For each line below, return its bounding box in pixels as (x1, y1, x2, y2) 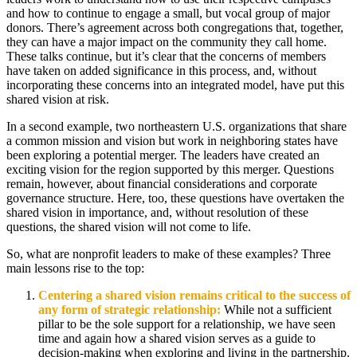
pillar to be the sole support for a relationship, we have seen (38, 317, 335, 331)
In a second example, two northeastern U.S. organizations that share (6, 120, 347, 134)
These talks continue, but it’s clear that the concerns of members (6, 49, 326, 64)
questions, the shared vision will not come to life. (6, 220, 251, 234)
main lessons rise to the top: (6, 261, 144, 276)
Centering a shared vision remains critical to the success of (38, 288, 351, 303)
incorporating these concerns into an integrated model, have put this (6, 78, 344, 92)
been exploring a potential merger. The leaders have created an (6, 148, 320, 163)
